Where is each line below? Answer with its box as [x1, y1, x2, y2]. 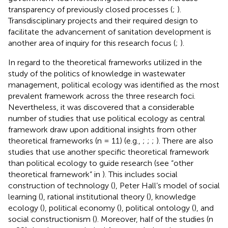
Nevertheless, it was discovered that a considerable [8, 102, 194, 112]
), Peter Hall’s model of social [113, 180, 220, 190]
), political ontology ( [119, 203, 194, 213]
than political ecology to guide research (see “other [8, 158, 193, 168]
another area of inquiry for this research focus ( [8, 38, 176, 48]
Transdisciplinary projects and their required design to [8, 15, 198, 25]
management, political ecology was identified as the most [8, 79, 219, 90]
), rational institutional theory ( [41, 191, 149, 202]
